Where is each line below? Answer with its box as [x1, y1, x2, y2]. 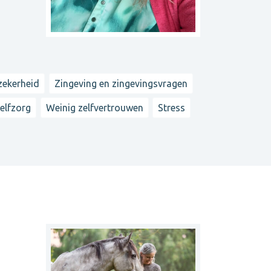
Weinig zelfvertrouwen [45, 102, 143, 114]
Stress [158, 102, 186, 114]
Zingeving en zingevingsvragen [54, 77, 188, 89]
